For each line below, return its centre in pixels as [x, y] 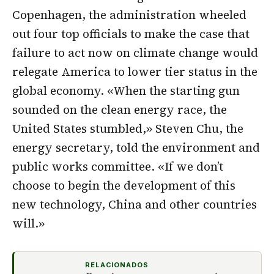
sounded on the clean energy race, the [120, 110]
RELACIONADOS [117, 265]
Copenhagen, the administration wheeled [129, 15]
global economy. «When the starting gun [126, 91]
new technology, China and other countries [135, 205]
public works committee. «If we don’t [118, 167]
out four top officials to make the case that [131, 34]
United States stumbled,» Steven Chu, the [128, 129]
